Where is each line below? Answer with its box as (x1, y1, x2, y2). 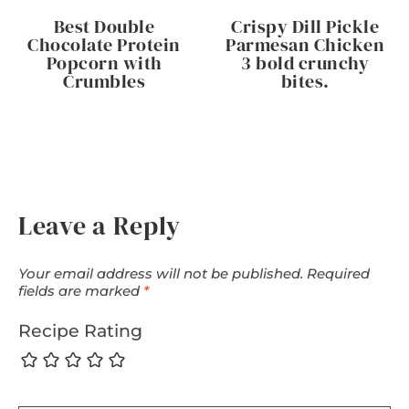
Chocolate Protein (27, 31, 181, 58)
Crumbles (63, 68, 145, 94)
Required (307, 264, 370, 282)
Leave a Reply (18, 208, 182, 244)
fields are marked (18, 281, 143, 299)
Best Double (53, 13, 155, 39)
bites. (280, 68, 330, 94)
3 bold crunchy (241, 49, 369, 76)
